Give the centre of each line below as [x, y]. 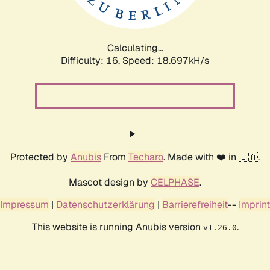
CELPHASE [175, 182]
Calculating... [135, 48]
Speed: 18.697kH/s [166, 60]
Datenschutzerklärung [105, 204]
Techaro [146, 157]
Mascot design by [110, 182]
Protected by [40, 157]
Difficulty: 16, [92, 60]
